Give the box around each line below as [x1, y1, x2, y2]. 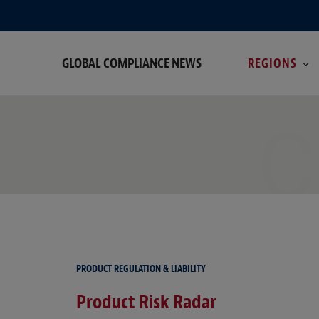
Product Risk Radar [76, 290, 216, 315]
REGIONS [247, 55, 298, 71]
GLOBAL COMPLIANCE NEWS [62, 53, 202, 72]
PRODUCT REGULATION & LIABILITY [76, 263, 206, 276]
